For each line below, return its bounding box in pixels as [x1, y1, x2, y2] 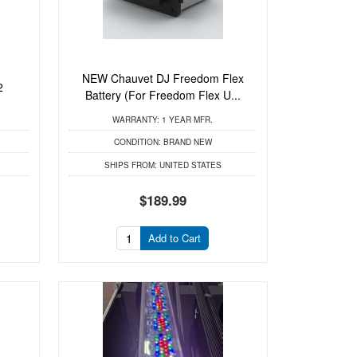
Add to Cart [148, 230, 202, 246]
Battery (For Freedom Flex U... [84, 87, 241, 104]
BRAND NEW [160, 136, 212, 148]
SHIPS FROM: [104, 159, 157, 171]
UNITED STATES [156, 159, 222, 171]
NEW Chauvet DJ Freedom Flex [81, 70, 244, 87]
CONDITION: [113, 136, 161, 148]
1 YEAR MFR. [159, 114, 214, 126]
